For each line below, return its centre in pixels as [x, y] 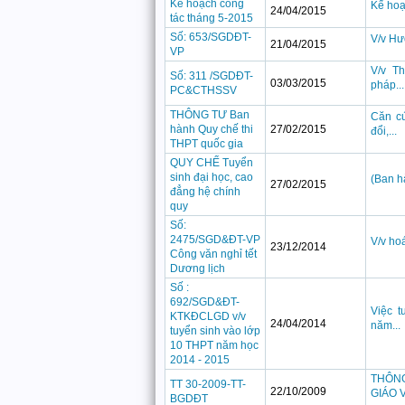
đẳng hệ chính [205, 192]
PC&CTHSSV [203, 90]
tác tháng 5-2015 [212, 18]
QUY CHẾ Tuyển [212, 163]
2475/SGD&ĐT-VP [215, 240]
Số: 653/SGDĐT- [211, 37]
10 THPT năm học [214, 345]
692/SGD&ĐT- [205, 302]
